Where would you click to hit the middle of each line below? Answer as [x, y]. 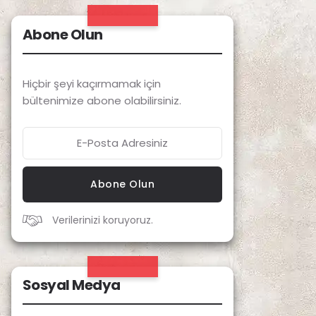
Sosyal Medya [71, 285]
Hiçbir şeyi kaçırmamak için [91, 83]
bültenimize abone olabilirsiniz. [102, 100]
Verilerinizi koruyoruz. [101, 220]
